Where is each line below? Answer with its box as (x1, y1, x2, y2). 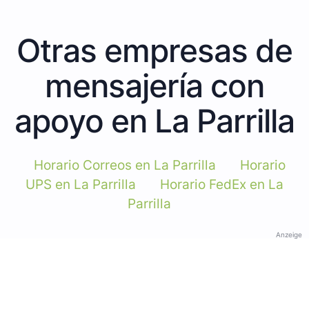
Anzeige (276, 230, 302, 239)
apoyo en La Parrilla (14, 101, 295, 140)
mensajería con (45, 66, 264, 105)
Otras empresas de (17, 30, 292, 70)
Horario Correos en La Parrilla (34, 157, 216, 173)
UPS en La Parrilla (26, 176, 136, 192)
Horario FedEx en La (160, 176, 283, 192)
